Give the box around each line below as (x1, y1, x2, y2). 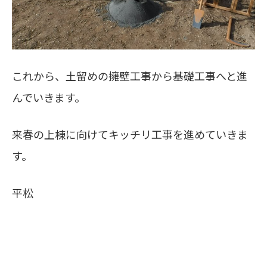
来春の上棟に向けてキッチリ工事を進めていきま (12, 126, 248, 142)
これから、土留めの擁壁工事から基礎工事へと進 (12, 68, 247, 83)
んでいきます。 (12, 89, 85, 105)
